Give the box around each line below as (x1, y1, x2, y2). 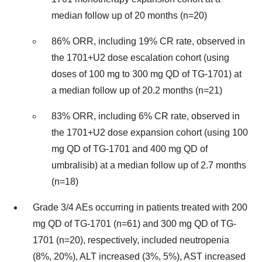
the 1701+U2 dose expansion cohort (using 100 (51, 127, 248, 138)
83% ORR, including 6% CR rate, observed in (51, 111, 240, 122)
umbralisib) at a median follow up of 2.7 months (51, 160, 246, 171)
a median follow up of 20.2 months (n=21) (51, 85, 222, 96)
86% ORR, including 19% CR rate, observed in (51, 36, 245, 47)
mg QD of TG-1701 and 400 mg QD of (51, 144, 208, 154)
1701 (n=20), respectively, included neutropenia (33, 235, 229, 246)
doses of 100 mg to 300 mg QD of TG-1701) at (51, 69, 242, 80)
